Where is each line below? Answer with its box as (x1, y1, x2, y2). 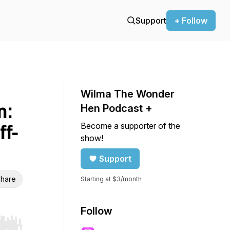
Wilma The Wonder (81, 88, 175, 100)
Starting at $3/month (81, 175, 142, 183)
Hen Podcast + (81, 102, 152, 114)
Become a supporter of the (81, 121, 180, 131)
